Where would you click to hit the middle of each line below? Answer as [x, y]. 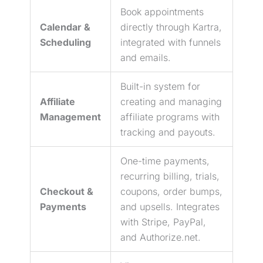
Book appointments [162, 11]
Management [70, 117]
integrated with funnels [171, 42]
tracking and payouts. [168, 132]
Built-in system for [160, 86]
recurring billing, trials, [170, 176]
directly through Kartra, [171, 27]
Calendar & [65, 27]
